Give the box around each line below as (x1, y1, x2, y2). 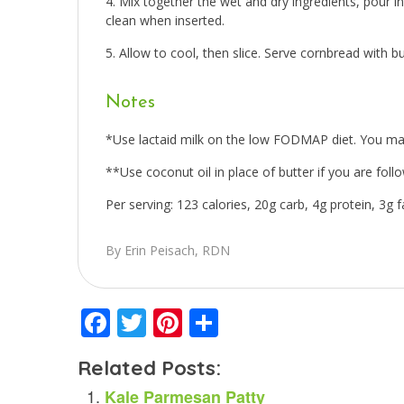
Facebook (110, 302, 237, 344)
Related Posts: (78, 354, 221, 381)
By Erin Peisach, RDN (106, 241, 230, 259)
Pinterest (182, 302, 297, 344)
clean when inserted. (106, 11, 225, 29)
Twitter (146, 302, 231, 344)
